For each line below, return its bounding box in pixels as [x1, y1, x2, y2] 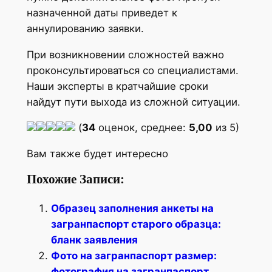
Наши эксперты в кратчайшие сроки [26, 80, 208, 92]
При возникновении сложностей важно [26, 48, 224, 61]
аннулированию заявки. [26, 22, 144, 35]
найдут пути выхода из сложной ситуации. [26, 95, 240, 108]
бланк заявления [50, 233, 138, 246]
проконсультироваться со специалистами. [26, 64, 239, 76]
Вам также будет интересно [26, 148, 168, 160]
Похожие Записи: [26, 171, 124, 186]
